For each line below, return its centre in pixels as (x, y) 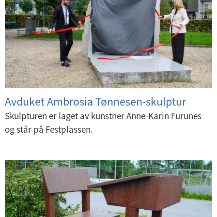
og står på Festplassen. (49, 129)
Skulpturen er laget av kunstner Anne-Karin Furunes (103, 116)
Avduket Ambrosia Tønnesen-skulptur (95, 101)
